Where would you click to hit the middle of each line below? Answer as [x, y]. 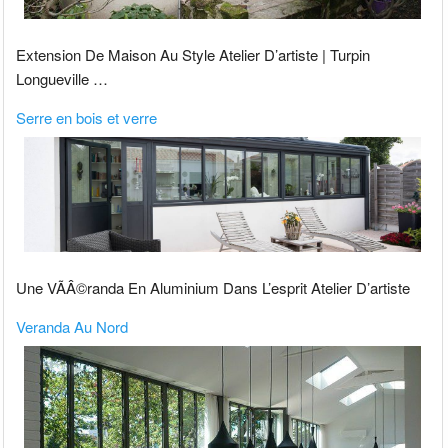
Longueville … [62, 78]
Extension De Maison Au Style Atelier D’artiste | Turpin [193, 54]
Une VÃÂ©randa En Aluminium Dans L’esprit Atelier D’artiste [213, 288]
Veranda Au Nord [72, 327]
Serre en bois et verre [87, 117]
